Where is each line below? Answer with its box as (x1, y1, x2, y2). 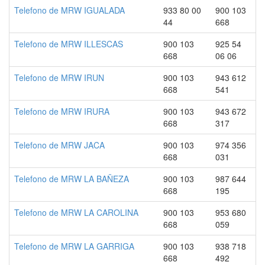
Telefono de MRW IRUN (14, 72, 104, 83)
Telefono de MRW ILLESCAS (14, 38, 123, 50)
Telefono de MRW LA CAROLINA (14, 206, 138, 218)
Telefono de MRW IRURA (14, 105, 109, 117)
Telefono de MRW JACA (14, 139, 105, 151)
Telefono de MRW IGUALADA (14, 4, 125, 16)
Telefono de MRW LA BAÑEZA (14, 173, 129, 185)
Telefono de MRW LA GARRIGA (14, 240, 134, 252)
